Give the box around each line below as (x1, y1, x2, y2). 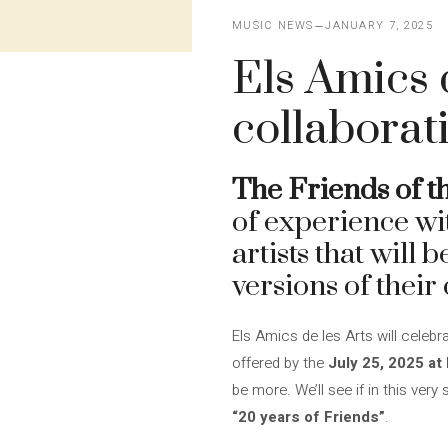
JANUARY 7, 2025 (325, 17, 434, 34)
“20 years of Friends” (232, 406, 385, 428)
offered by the (232, 352, 328, 374)
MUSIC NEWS (232, 17, 314, 34)
